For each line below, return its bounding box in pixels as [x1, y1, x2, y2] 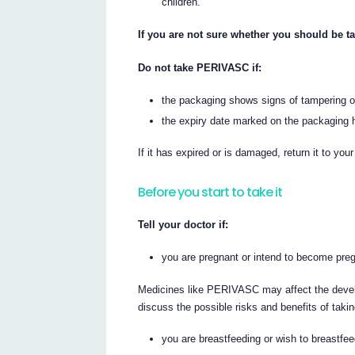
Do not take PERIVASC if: [138, 62, 262, 74]
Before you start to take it [138, 182, 283, 201]
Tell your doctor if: [138, 219, 229, 231]
